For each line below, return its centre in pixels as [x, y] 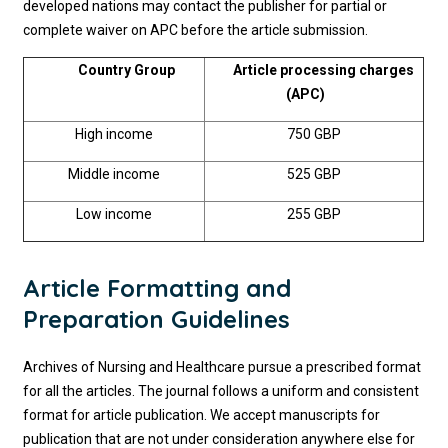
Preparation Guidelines [157, 319]
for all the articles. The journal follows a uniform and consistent [221, 391]
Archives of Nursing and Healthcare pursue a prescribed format [222, 367]
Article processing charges [314, 70]
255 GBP [314, 214]
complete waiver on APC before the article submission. [196, 30]
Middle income [114, 174]
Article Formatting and [157, 288]
